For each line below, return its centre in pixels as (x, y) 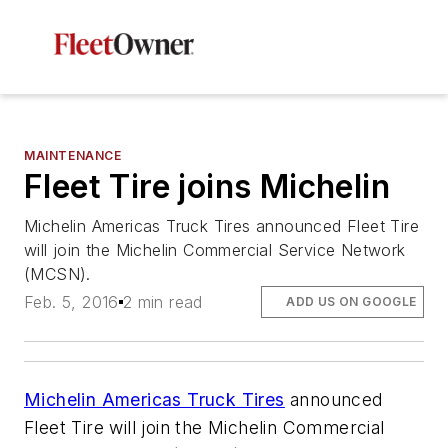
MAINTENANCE (73, 155)
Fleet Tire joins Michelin (207, 186)
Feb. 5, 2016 (71, 302)
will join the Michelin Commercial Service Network (215, 250)
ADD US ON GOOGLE (351, 302)
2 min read (162, 302)
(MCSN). (57, 274)
